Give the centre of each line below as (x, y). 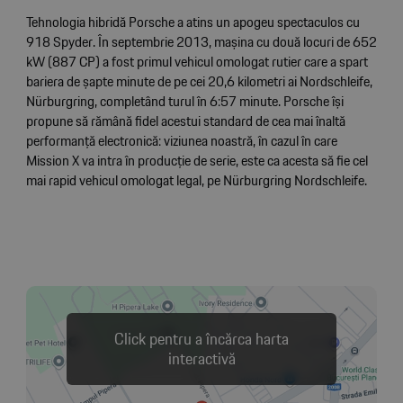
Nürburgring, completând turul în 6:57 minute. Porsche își (184, 101)
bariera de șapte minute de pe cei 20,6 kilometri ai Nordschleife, (199, 81)
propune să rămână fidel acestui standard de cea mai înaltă (185, 121)
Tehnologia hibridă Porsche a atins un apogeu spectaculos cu (193, 22)
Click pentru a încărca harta (201, 339)
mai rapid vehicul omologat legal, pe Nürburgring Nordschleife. (196, 180)
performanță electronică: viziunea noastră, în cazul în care (181, 141)
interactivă (201, 358)
